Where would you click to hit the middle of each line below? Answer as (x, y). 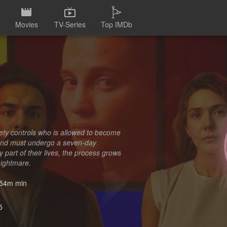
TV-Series (70, 24)
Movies (26, 24)
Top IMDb (117, 24)
